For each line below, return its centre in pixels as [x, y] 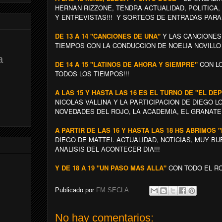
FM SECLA [113, 190]
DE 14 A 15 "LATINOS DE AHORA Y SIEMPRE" [127, 64]
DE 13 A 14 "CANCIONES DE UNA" [108, 36]
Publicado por [76, 190]
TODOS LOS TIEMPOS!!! [92, 74]
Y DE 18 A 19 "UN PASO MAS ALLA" [111, 168]
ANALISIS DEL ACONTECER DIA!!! [108, 149]
